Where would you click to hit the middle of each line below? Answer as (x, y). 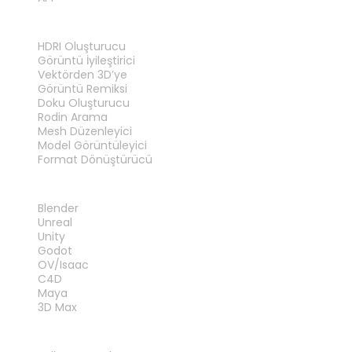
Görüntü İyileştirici (86, 60)
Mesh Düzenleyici (85, 131)
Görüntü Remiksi (82, 88)
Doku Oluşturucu (84, 103)
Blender (58, 208)
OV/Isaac (63, 264)
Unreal (55, 222)
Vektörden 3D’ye (82, 74)
